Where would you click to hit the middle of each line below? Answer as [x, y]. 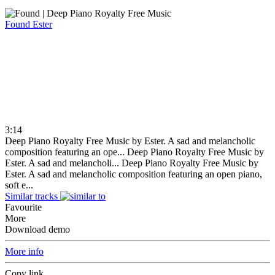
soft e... [19, 185]
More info [24, 251]
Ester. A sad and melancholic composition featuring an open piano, [134, 174]
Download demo [37, 229]
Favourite [23, 207]
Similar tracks [31, 196]
